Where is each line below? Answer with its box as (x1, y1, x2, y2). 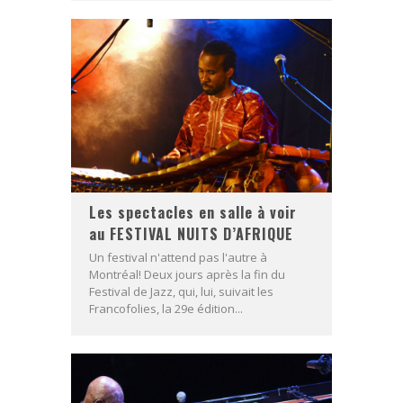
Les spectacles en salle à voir (89, 201, 297, 223)
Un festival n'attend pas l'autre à (89, 248, 267, 265)
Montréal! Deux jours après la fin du (89, 265, 285, 282)
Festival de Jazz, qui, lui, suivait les (89, 282, 273, 300)
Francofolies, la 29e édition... (89, 300, 243, 317)
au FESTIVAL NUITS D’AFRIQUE (89, 222, 293, 245)
